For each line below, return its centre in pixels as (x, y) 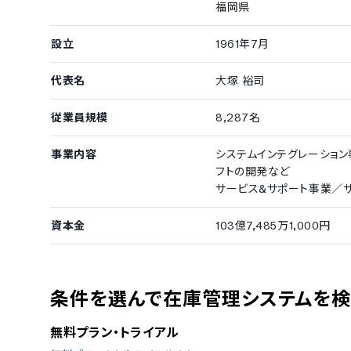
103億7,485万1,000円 (273, 226)
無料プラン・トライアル (115, 332)
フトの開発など (253, 172)
